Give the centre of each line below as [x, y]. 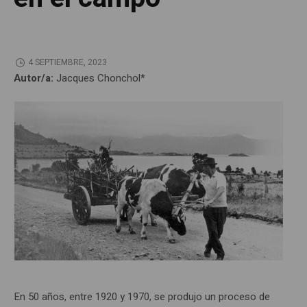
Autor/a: [35, 78]
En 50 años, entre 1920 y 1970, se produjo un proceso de [142, 297]
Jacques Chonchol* [101, 78]
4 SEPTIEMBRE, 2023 [67, 63]
